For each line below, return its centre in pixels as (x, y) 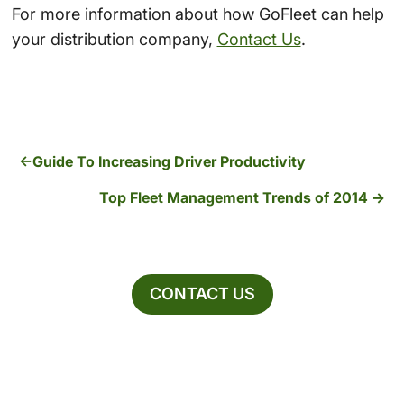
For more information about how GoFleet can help (197, 14)
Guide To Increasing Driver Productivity (170, 161)
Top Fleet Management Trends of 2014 (233, 197)
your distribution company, (114, 39)
